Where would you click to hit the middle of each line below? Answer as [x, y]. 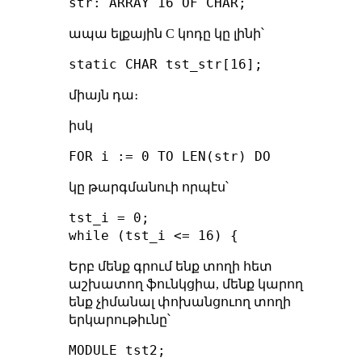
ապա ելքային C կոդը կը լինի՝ [166, 33]
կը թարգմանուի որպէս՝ [148, 187]
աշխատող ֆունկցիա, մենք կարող [185, 284]
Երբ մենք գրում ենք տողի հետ [170, 266]
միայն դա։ [103, 95]
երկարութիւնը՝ [119, 319]
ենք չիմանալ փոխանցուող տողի [179, 301]
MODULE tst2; [117, 350]
